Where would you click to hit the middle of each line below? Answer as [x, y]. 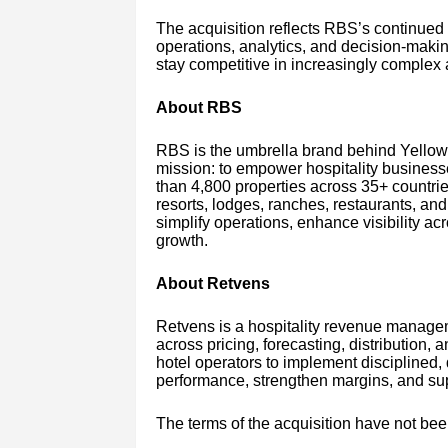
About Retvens [212, 284]
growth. [181, 241]
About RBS [198, 108]
